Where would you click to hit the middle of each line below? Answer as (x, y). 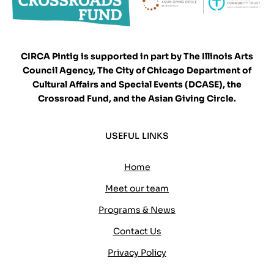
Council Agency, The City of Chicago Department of (137, 71)
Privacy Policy (137, 253)
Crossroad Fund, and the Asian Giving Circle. (137, 99)
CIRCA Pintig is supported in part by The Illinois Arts (137, 57)
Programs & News (137, 210)
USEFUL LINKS (137, 136)
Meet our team (137, 189)
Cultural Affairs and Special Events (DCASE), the (137, 85)
